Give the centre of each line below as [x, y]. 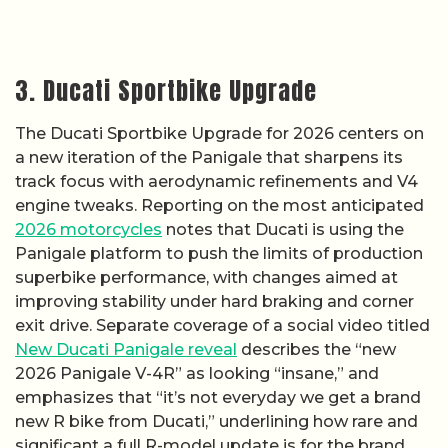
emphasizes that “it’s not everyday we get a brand [218, 397]
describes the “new [316, 349]
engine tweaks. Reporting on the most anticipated [219, 205]
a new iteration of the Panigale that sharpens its [209, 157]
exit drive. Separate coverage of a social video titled [222, 325]
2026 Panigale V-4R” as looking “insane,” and [197, 373]
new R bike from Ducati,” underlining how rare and [216, 421]
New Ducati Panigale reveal [126, 349]
